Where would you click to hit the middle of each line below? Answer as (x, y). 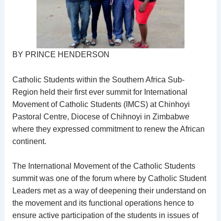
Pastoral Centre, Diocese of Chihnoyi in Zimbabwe (101, 116)
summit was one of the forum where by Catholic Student (109, 179)
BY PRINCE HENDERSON (61, 55)
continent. (29, 141)
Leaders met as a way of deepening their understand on (109, 191)
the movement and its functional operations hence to (103, 203)
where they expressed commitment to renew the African (108, 129)
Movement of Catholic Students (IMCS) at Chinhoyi (101, 104)
